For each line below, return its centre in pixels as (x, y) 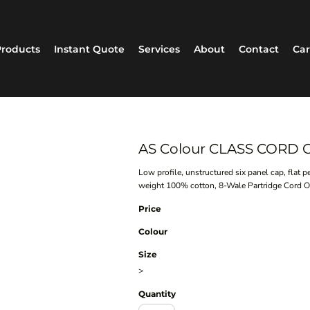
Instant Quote (89, 49)
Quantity (157, 294)
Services (159, 49)
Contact (258, 49)
